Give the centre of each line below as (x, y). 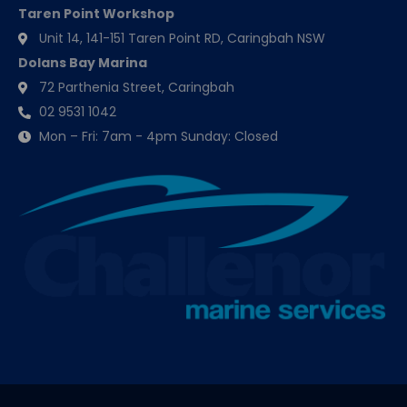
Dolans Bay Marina (83, 63)
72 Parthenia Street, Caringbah (136, 88)
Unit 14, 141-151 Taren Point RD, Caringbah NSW (182, 39)
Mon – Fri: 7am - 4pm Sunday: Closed (158, 137)
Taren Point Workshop (96, 14)
